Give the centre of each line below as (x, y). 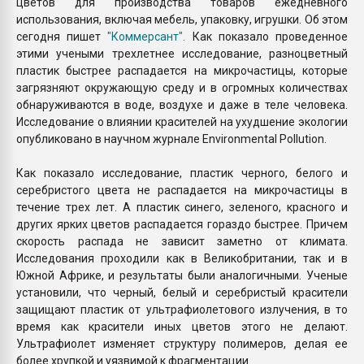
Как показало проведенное (267, 37)
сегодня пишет (62, 37)
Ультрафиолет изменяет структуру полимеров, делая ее (182, 344)
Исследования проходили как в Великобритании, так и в (182, 258)
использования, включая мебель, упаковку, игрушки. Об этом (182, 19)
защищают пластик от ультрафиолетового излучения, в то (182, 310)
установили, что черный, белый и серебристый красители (182, 292)
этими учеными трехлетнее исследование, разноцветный (182, 54)
